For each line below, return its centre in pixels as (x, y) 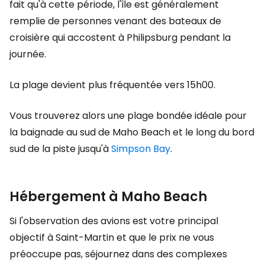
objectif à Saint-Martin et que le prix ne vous (112, 237)
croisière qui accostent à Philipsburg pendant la (120, 37)
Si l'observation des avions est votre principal (114, 221)
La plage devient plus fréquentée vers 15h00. (112, 85)
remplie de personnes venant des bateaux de (115, 21)
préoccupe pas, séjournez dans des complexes (118, 254)
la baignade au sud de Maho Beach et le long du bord (132, 132)
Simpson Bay (141, 148)
